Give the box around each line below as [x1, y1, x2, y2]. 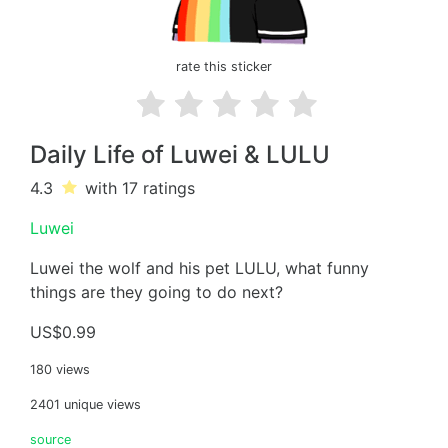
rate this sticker [176, 59, 272, 74]
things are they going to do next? [30, 282, 283, 302]
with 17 [85, 178, 144, 198]
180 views [30, 362, 90, 377]
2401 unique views [30, 397, 141, 412]
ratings [143, 178, 196, 198]
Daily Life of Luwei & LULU [30, 140, 330, 169]
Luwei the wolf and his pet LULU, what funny [30, 258, 369, 278]
